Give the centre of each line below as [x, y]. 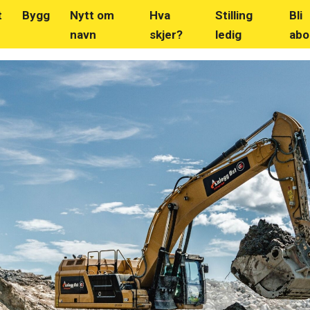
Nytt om [92, 15]
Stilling [234, 15]
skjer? [166, 35]
